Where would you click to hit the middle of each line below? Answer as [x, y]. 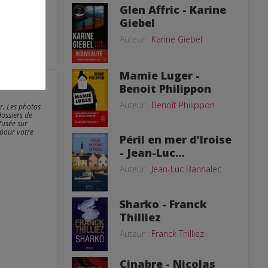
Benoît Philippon [183, 105]
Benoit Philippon [165, 89]
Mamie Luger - [160, 75]
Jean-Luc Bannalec [186, 169]
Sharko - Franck [163, 204]
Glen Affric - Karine [173, 10]
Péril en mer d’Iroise [176, 139]
